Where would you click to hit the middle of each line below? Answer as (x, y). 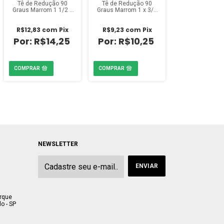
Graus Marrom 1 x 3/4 (127, 10)
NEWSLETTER (58, 144)
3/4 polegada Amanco (42, 16)
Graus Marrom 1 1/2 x (42, 10)
